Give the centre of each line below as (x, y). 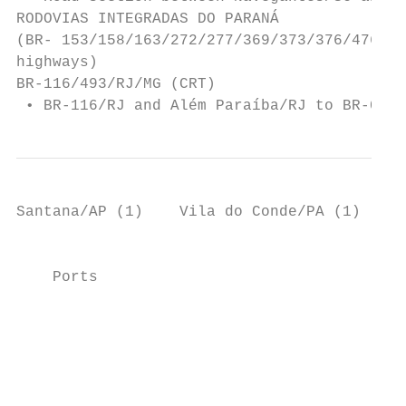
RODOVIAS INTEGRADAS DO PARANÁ (148, 19)
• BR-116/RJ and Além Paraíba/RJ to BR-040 (207, 106)
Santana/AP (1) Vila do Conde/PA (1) (188, 212)
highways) (57, 63)
